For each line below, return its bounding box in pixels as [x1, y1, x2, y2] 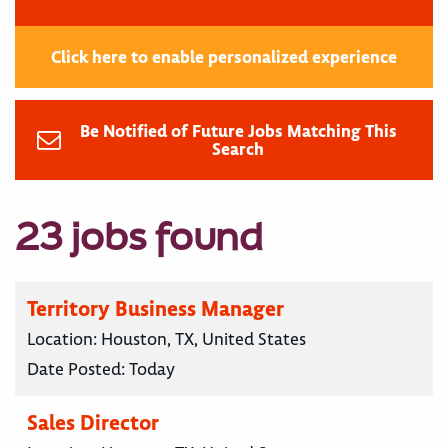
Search [212, 138, 264, 161]
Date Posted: [27, 358, 129, 381]
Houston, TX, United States [101, 328, 306, 351]
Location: [27, 328, 101, 351]
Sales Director [27, 409, 159, 437]
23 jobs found [15, 210, 263, 262]
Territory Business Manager [27, 295, 284, 323]
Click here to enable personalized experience [51, 46, 397, 69]
